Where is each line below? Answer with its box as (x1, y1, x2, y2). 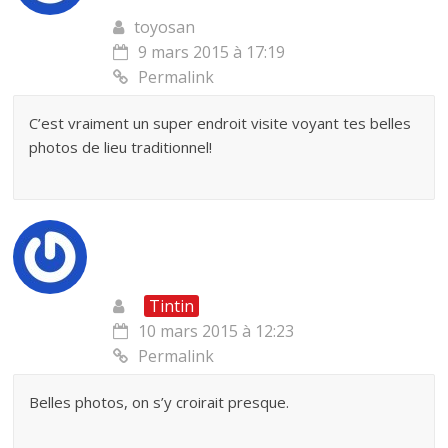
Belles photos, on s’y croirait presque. (29, 392, 290, 413)
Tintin (149, 295, 195, 318)
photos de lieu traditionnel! (29, 137, 213, 158)
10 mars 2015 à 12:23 (138, 320, 295, 343)
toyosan (134, 16, 196, 39)
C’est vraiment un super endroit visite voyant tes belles (29, 113, 412, 134)
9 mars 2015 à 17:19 (138, 41, 286, 64)
